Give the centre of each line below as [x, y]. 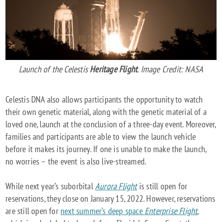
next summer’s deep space [103, 211]
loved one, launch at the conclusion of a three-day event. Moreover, [111, 124]
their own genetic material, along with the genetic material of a [106, 112]
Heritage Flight [114, 69]
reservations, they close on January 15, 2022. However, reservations [111, 199]
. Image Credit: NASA [170, 69]
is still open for [162, 186]
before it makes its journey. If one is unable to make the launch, [106, 149]
